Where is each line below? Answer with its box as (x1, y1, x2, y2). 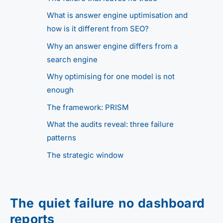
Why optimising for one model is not (47, 72, 175, 82)
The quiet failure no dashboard (10, 195, 205, 211)
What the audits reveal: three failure (47, 119, 174, 129)
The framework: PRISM (47, 102, 129, 112)
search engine (47, 54, 98, 64)
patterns (47, 133, 76, 143)
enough (47, 85, 74, 95)
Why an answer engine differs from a (47, 41, 178, 51)
